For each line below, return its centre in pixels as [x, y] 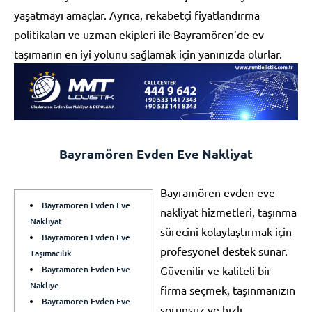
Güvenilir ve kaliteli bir [216, 270]
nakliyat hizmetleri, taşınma [228, 211]
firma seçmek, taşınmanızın [228, 289]
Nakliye [45, 285]
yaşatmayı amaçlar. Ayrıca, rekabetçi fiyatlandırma [137, 15]
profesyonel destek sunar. [224, 250]
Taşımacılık [51, 253]
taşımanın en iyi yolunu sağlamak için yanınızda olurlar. [148, 54]
